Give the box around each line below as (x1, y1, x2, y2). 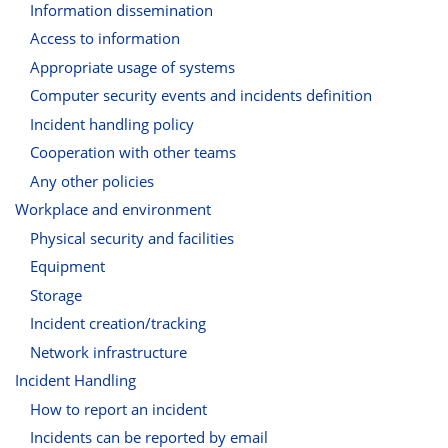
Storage (30, 284, 82, 305)
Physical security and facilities (30, 227, 234, 248)
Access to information (30, 28, 180, 49)
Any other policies (30, 170, 154, 191)
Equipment (30, 256, 105, 277)
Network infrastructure (30, 341, 187, 362)
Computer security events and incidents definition (30, 85, 372, 106)
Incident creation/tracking (30, 313, 206, 334)
